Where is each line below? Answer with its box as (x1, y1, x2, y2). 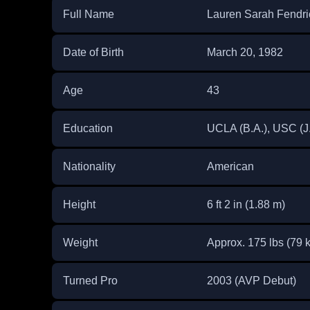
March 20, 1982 (206, 46, 286, 59)
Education (62, 122, 113, 135)
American (206, 161, 254, 173)
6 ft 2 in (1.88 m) (206, 199, 285, 211)
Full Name (62, 8, 114, 21)
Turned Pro (62, 275, 118, 287)
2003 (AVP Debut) (206, 275, 299, 287)
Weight (62, 237, 98, 249)
